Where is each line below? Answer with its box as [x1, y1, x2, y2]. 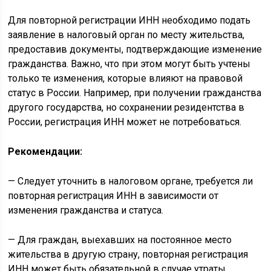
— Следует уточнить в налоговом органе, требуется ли [8, 175, 253, 187]
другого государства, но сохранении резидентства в [8, 101, 245, 113]
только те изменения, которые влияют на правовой [8, 72, 243, 84]
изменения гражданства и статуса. [8, 204, 164, 216]
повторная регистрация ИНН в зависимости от [8, 189, 219, 201]
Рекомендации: [8, 145, 83, 157]
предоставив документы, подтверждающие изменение [8, 43, 263, 55]
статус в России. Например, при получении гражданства [8, 87, 262, 99]
